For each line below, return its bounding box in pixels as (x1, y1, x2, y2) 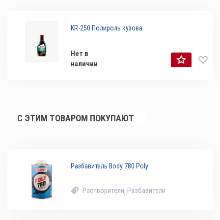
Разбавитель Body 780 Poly (71, 162, 149, 170)
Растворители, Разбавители (82, 186, 166, 195)
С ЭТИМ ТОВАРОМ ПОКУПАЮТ (17, 113, 134, 124)
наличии (71, 59, 98, 69)
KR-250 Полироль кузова (71, 24, 143, 32)
